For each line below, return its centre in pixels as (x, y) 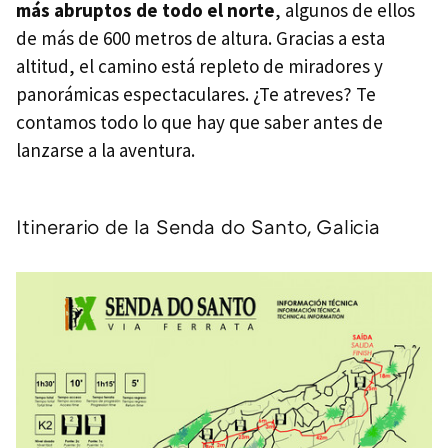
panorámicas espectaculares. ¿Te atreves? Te (196, 93)
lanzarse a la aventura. (107, 149)
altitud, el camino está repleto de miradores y (199, 65)
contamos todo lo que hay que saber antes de (199, 121)
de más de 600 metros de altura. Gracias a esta (200, 37)
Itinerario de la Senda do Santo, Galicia (198, 225)
